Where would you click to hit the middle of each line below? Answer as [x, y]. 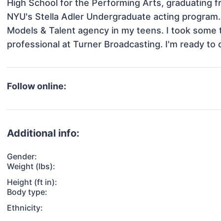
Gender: [22, 157]
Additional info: [43, 133]
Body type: [27, 192]
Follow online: [37, 86]
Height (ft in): [32, 182]
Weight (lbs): [31, 166]
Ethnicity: [25, 208]
